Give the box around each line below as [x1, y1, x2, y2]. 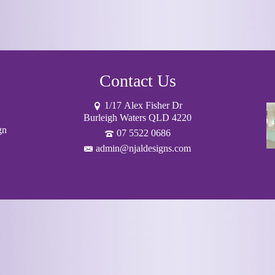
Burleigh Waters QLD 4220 [83, 112, 192, 123]
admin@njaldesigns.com [96, 143, 191, 153]
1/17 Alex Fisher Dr [104, 100, 182, 110]
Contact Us [99, 71, 176, 90]
